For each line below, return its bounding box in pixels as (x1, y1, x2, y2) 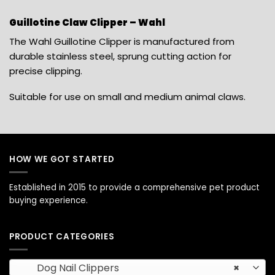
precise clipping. (9, 64, 82, 78)
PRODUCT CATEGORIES (9, 231, 115, 243)
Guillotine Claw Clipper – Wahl (9, 16, 165, 29)
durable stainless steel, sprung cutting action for (9, 50, 231, 63)
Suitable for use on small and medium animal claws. (9, 90, 246, 103)
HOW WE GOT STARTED (9, 153, 115, 165)
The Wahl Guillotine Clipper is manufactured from (9, 35, 234, 48)
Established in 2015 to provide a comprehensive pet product (9, 182, 260, 194)
